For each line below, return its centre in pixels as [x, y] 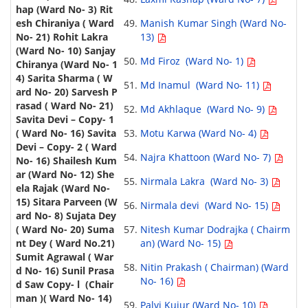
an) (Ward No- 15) [181, 243]
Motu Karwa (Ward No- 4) [199, 133]
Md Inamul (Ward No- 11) [201, 85]
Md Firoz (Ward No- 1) [193, 61]
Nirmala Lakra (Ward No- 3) [205, 181]
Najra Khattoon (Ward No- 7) [207, 157]
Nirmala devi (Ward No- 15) [205, 206]
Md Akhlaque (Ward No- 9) [203, 109]
